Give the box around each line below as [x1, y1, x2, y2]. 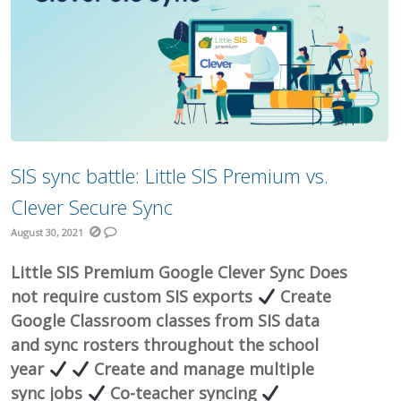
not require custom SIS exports [11, 286, 258, 308]
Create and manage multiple [90, 358, 315, 380]
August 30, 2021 [11, 226, 84, 240]
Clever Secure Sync [11, 193, 174, 221]
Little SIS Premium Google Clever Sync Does [11, 261, 348, 284]
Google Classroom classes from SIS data [11, 310, 320, 332]
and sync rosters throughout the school [11, 334, 320, 356]
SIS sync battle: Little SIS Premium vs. [11, 162, 329, 190]
